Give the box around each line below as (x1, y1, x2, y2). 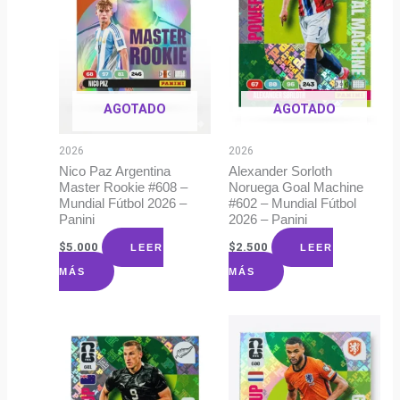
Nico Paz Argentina (59, 164, 171, 179)
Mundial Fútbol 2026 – (59, 196, 187, 212)
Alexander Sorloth (228, 164, 332, 179)
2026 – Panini (228, 212, 307, 228)
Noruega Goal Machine (228, 180, 363, 196)
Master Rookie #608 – (59, 180, 188, 196)
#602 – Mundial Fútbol (228, 196, 356, 212)
